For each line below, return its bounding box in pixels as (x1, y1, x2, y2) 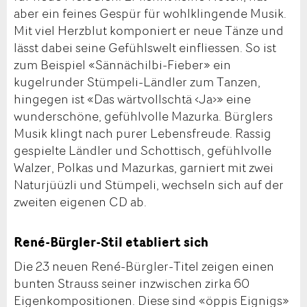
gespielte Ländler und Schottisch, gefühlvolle (14, 140, 271, 159)
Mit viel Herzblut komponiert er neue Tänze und (14, 21, 284, 39)
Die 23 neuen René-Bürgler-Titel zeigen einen (14, 256, 274, 275)
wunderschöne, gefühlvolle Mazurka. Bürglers (14, 106, 273, 125)
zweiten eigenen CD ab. (14, 192, 147, 210)
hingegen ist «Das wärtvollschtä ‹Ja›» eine (14, 89, 251, 108)
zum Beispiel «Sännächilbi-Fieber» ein (14, 55, 231, 73)
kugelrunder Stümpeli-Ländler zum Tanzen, (14, 72, 260, 90)
